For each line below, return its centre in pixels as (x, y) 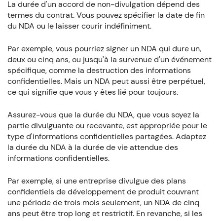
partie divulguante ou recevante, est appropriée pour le (107, 125)
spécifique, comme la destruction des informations (99, 70)
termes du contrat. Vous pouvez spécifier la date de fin (106, 15)
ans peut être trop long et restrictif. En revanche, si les (105, 213)
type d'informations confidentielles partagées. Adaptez (107, 136)
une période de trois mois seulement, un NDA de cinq (103, 202)
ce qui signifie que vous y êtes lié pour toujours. (92, 92)
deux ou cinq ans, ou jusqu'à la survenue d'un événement (109, 59)
